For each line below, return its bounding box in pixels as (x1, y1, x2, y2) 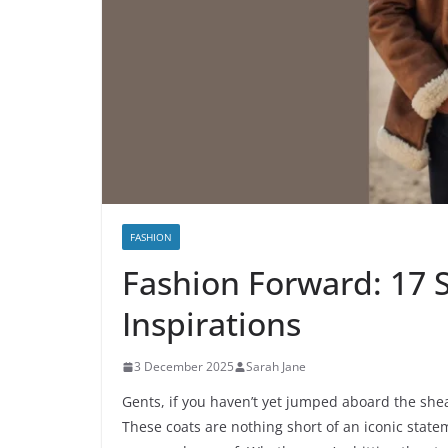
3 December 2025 (134, 358, 234, 376)
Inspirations (122, 302, 301, 346)
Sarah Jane (246, 358, 306, 376)
